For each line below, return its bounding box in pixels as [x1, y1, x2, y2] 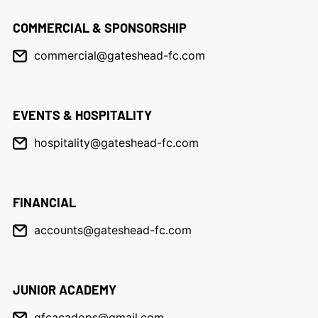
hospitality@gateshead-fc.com [33, 136, 199, 150]
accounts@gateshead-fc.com [33, 223, 192, 237]
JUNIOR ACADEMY [12, 282, 116, 297]
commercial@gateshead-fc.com [33, 48, 205, 62]
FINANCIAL [12, 194, 76, 210]
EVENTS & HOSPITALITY [12, 107, 152, 123]
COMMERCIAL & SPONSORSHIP [12, 20, 187, 35]
